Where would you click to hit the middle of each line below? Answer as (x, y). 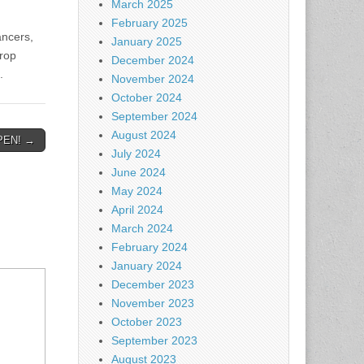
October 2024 (147, 97)
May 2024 (137, 191)
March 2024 (142, 228)
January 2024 (147, 266)
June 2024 (139, 172)
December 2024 (153, 60)
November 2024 (153, 79)
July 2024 (136, 154)
